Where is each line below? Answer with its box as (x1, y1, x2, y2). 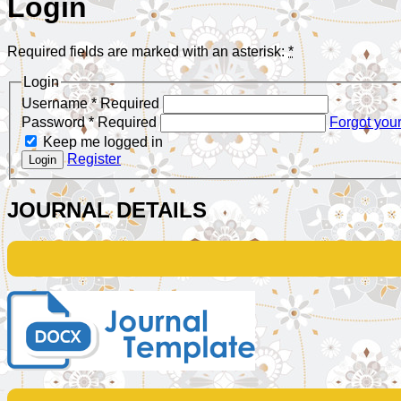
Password (21, 115, 89, 131)
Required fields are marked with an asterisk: (7, 43, 288, 59)
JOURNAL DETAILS (7, 198, 207, 223)
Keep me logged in (43, 134, 163, 150)
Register (67, 151, 121, 167)
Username (21, 96, 91, 112)
